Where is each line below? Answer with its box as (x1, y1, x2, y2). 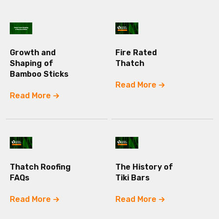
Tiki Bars (115, 173, 150, 182)
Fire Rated (115, 47, 157, 57)
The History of (115, 162, 174, 172)
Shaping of (9, 58, 53, 68)
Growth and (9, 47, 56, 57)
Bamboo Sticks (9, 69, 68, 79)
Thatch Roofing (9, 162, 71, 172)
